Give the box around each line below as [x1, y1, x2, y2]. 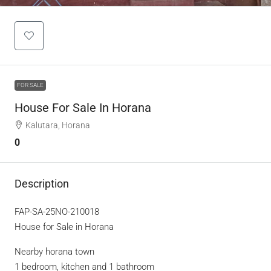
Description [15, 177, 69, 190]
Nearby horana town [15, 246, 94, 257]
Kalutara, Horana [25, 120, 90, 130]
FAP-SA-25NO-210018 [15, 206, 99, 217]
